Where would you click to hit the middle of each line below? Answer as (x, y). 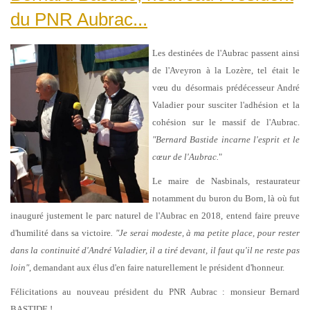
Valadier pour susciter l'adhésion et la (226, 104)
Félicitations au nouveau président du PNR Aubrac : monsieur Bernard (155, 291)
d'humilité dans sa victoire (61, 232)
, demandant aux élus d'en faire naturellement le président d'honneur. (158, 267)
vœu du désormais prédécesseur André (226, 87)
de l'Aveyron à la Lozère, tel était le (226, 70)
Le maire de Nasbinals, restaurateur (226, 181)
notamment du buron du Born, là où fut (226, 198)
